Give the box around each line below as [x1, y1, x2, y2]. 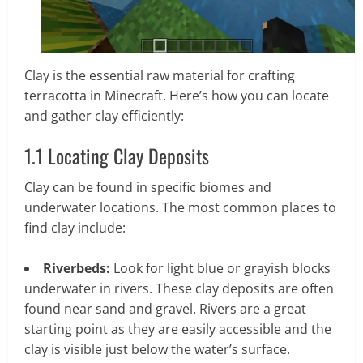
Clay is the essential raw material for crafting [24, 66, 295, 85]
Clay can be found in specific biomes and [24, 178, 271, 197]
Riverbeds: [43, 259, 110, 278]
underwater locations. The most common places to [24, 199, 336, 217]
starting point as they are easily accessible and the [24, 320, 331, 339]
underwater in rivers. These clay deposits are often [24, 280, 334, 298]
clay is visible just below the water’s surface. [24, 340, 290, 359]
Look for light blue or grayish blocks [110, 259, 331, 278]
